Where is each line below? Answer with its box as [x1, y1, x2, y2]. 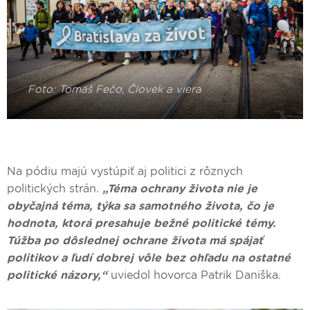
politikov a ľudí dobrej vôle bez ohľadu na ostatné [7, 251, 291, 265]
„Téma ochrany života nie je [102, 182, 257, 196]
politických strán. [7, 182, 102, 196]
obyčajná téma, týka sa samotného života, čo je [7, 199, 274, 213]
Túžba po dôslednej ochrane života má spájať [7, 234, 263, 248]
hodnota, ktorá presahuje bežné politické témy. [7, 217, 276, 230]
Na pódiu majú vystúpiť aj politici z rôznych [7, 165, 243, 179]
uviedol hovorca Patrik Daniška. [111, 268, 281, 282]
